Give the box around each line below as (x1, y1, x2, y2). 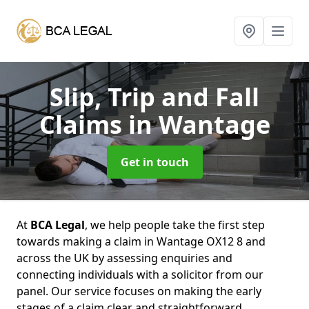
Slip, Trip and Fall (50, 80, 259, 114)
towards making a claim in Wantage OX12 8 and (17, 234, 266, 249)
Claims (39, 108, 128, 141)
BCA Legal (30, 217, 85, 232)
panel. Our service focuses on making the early (17, 283, 261, 299)
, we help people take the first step (85, 217, 265, 232)
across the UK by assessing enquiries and (17, 250, 232, 266)
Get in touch (120, 154, 189, 170)
